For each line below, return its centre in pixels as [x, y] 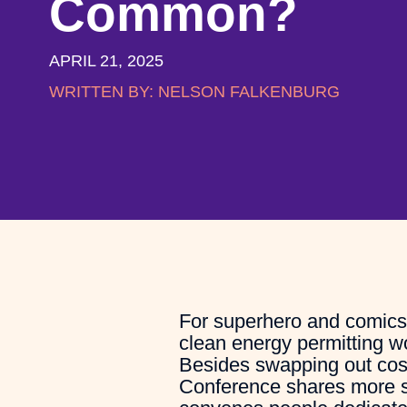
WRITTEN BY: [101, 92]
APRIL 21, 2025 [106, 61]
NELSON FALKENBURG [246, 92]
